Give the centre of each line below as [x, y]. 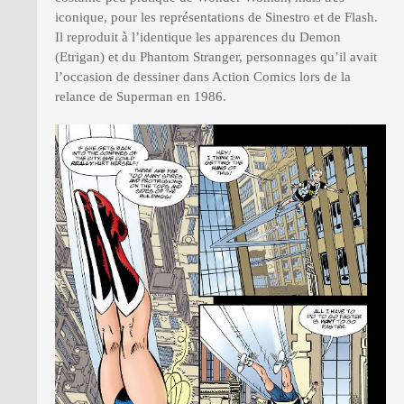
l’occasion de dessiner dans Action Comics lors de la [203, 77]
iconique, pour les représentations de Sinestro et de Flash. [216, 18]
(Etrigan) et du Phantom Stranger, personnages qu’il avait [216, 57]
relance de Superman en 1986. [141, 97]
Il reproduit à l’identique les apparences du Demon [198, 37]
